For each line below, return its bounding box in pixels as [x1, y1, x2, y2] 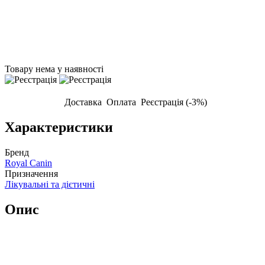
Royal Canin [5, 157, 52, 168]
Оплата [104, 97, 138, 108]
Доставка [64, 97, 102, 108]
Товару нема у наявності [5, 64, 104, 75]
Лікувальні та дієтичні [5, 179, 95, 189]
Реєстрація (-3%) [140, 97, 207, 108]
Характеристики [5, 119, 113, 135]
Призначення [5, 168, 58, 179]
